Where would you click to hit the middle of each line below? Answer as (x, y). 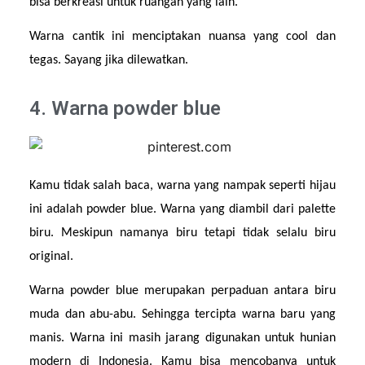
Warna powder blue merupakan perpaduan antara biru (182, 291)
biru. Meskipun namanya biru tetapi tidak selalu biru (182, 233)
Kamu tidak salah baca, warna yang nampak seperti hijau (182, 186)
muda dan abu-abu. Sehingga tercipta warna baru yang (182, 315)
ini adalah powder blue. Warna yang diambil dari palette (182, 210)
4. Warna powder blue (125, 109)
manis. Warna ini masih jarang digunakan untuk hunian (182, 339)
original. (52, 257)
